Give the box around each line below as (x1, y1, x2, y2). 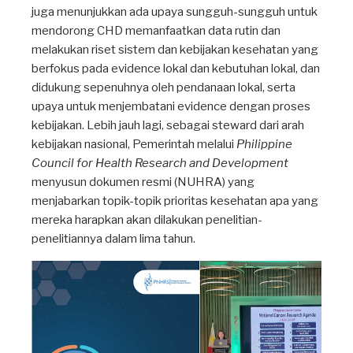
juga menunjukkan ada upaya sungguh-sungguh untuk (32, 5, 318, 20)
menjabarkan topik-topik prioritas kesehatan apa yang (32, 194, 318, 209)
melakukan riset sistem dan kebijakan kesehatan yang (32, 43, 318, 58)
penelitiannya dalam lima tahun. (32, 232, 195, 247)
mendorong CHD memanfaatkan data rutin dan (32, 24, 281, 39)
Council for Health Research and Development (32, 156, 288, 171)
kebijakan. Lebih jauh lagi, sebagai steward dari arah (32, 118, 304, 133)
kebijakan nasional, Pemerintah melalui (32, 137, 236, 152)
